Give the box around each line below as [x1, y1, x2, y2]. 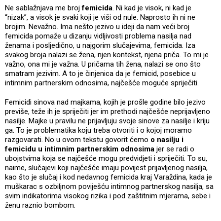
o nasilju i [150, 135, 184, 144]
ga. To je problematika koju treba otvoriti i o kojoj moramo [5, 125, 192, 135]
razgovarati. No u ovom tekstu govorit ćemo [5, 135, 150, 144]
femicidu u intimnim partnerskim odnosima [5, 144, 154, 153]
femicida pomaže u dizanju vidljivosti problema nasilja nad [5, 31, 191, 40]
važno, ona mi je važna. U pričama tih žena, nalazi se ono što [5, 59, 201, 69]
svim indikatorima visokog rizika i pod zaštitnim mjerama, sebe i [5, 191, 211, 200]
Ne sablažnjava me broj [5, 3, 82, 12]
